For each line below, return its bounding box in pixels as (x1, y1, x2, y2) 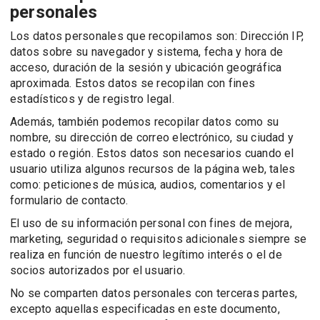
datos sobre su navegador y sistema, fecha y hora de (10, 45, 284, 59)
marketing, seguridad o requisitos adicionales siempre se (10, 232, 307, 246)
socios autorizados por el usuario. (10, 264, 186, 277)
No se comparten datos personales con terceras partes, (10, 286, 298, 300)
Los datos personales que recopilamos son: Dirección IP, (10, 29, 304, 43)
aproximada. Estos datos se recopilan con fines (10, 76, 256, 90)
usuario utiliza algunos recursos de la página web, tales (10, 162, 296, 176)
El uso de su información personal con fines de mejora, (10, 216, 292, 230)
